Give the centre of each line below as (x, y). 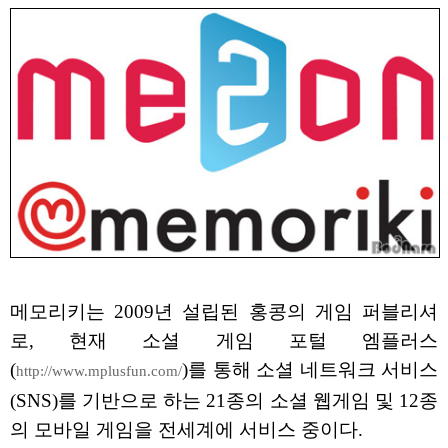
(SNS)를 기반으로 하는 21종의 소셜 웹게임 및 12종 (224, 401)
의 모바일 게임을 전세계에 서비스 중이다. (186, 430)
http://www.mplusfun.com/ (99, 371)
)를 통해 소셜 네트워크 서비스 (310, 370)
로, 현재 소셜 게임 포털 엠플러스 (224, 341)
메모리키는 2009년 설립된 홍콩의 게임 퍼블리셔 (224, 312)
